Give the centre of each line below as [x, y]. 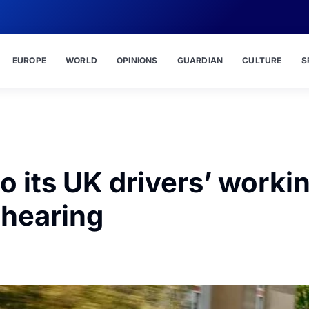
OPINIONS [137, 60]
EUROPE [29, 60]
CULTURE [262, 60]
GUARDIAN [200, 60]
